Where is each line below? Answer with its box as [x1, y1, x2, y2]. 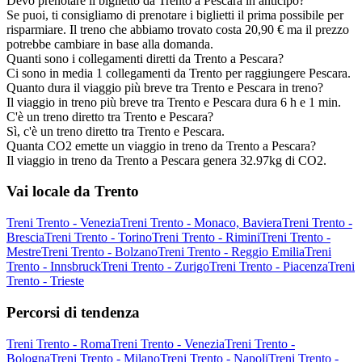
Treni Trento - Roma [6, 336, 111, 351]
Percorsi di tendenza [6, 303, 140, 321]
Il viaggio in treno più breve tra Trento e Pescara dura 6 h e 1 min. [6, 95, 341, 109]
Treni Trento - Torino [44, 230, 152, 245]
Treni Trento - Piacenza [209, 259, 328, 274]
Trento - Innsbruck [6, 259, 101, 274]
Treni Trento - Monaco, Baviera [120, 216, 282, 230]
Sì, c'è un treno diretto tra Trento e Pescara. [6, 124, 225, 138]
